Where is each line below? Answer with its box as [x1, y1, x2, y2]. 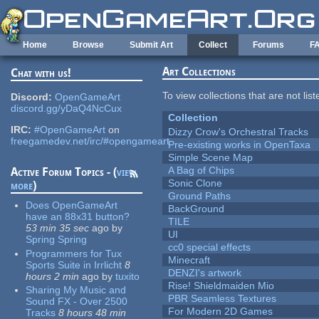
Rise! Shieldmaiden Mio [168, 280, 275, 292]
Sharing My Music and [26, 284, 127, 296]
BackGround [168, 203, 225, 215]
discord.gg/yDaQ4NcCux [11, 103, 122, 115]
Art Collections [162, 65, 236, 79]
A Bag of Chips [168, 164, 235, 177]
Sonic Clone [168, 177, 223, 189]
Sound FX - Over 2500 [26, 296, 128, 308]
